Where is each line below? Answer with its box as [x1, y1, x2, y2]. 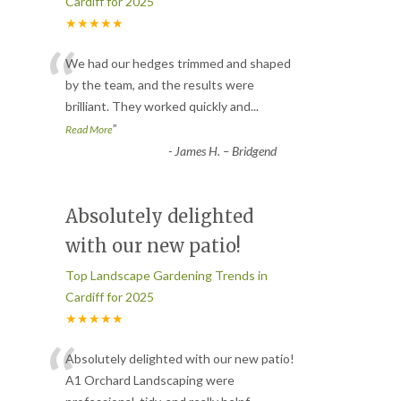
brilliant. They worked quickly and [65, 98, 251, 115]
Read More [65, 123, 113, 137]
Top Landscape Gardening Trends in [65, 268, 268, 284]
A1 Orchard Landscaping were [65, 372, 235, 388]
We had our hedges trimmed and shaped [65, 55, 291, 72]
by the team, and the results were [65, 77, 254, 93]
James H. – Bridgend [174, 143, 277, 159]
